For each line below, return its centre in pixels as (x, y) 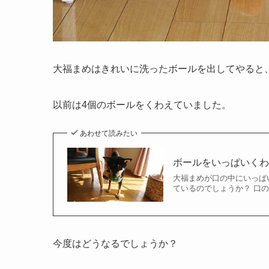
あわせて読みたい (109, 133)
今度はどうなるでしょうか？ (115, 244)
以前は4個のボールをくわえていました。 (142, 104)
